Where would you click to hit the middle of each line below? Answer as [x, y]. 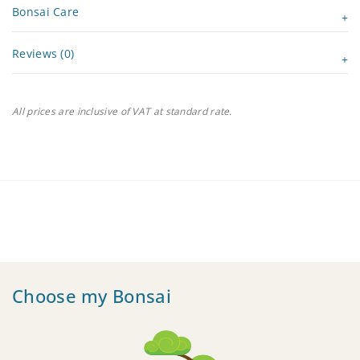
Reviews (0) [43, 54]
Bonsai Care [46, 12]
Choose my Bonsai [92, 296]
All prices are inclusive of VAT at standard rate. [122, 112]
